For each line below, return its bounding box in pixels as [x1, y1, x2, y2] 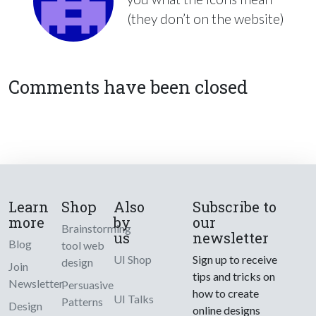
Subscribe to [193, 197, 277, 217]
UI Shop [114, 253, 152, 267]
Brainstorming [61, 221, 131, 236]
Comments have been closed [8, 75, 248, 99]
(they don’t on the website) [127, 11, 284, 28]
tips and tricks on [193, 269, 276, 284]
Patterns [61, 295, 103, 309]
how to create [193, 286, 260, 300]
